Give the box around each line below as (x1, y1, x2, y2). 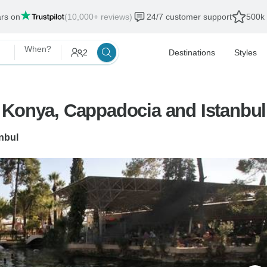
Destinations (169, 48, 215, 57)
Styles (234, 48, 257, 57)
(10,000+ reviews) (64, 12, 132, 21)
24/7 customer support (146, 12, 232, 21)
